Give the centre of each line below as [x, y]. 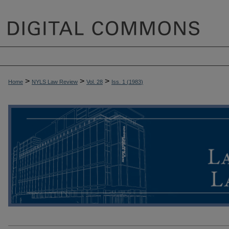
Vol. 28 [95, 82]
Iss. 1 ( [120, 82]
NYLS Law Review [55, 82]
